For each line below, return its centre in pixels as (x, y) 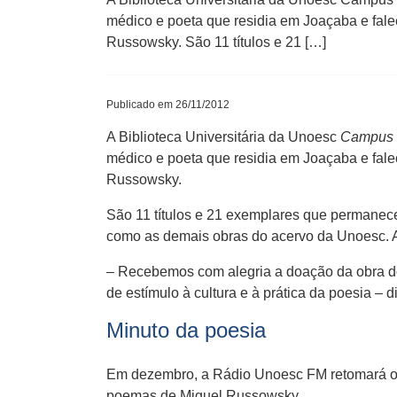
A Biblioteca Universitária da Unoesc (223, 137)
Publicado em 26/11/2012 (168, 105)
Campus (367, 137)
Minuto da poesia (186, 330)
